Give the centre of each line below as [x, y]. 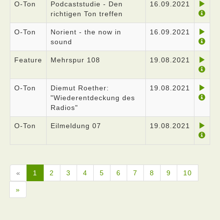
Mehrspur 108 [75, 60]
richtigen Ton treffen [87, 14]
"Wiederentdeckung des [93, 98]
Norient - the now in [86, 32]
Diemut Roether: [80, 88]
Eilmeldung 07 [76, 126]
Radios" [64, 108]
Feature [28, 60]
